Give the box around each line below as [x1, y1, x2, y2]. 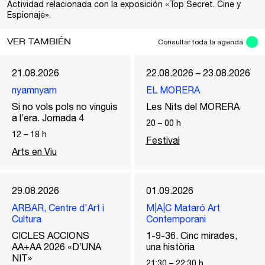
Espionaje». [7, 10, 51, 20]
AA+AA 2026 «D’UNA [12, 241, 101, 252]
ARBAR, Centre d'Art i [12, 202, 104, 213]
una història [146, 241, 195, 252]
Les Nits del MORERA [146, 101, 240, 112]
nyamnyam [12, 85, 57, 95]
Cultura [12, 214, 41, 224]
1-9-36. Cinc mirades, [146, 230, 237, 241]
